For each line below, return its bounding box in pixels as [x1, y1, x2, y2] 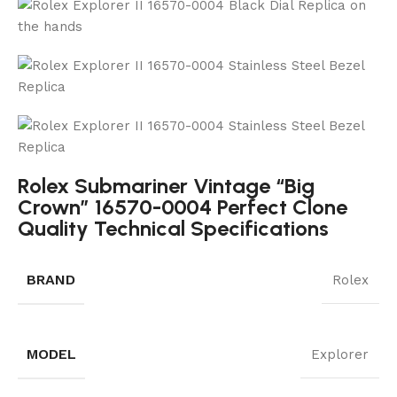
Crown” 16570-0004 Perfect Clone [18, 194, 347, 221]
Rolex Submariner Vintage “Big [18, 173, 315, 199]
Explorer [311, 346, 369, 363]
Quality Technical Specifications [18, 215, 329, 242]
